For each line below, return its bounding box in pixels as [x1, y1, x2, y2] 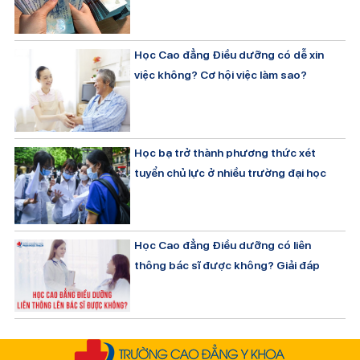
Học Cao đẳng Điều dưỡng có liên [134, 239, 312, 252]
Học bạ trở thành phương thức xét [134, 146, 317, 160]
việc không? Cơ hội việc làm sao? [134, 67, 308, 81]
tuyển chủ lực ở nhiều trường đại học [134, 166, 327, 180]
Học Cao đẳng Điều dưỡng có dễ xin [134, 47, 325, 61]
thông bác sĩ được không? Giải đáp [134, 259, 321, 272]
